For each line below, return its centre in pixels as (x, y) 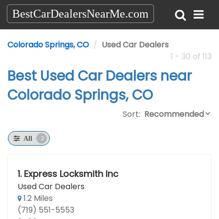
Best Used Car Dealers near (99, 76)
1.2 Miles (37, 198)
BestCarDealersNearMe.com (80, 14)
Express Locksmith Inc (71, 174)
